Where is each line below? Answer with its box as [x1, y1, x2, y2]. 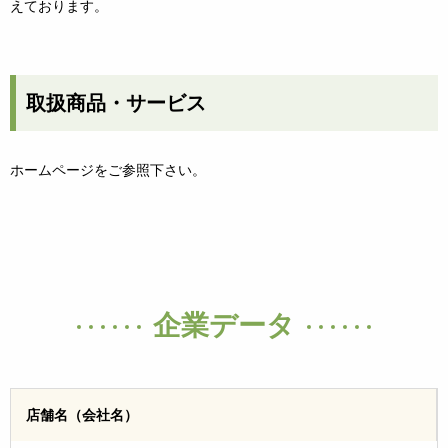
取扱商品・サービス [26, 91, 206, 114]
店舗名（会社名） [26, 406, 138, 423]
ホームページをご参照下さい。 [10, 161, 206, 178]
